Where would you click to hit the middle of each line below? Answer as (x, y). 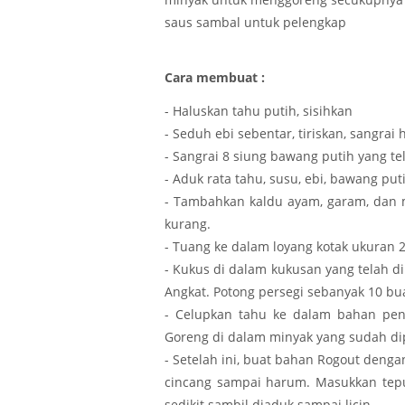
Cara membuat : (215, 78)
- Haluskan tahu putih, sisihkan (259, 111)
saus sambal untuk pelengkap (255, 22)
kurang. (188, 224)
